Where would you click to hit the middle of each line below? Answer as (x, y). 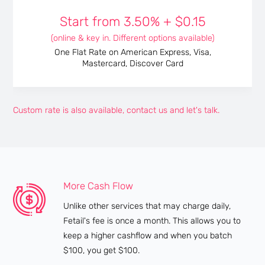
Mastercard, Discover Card (132, 64)
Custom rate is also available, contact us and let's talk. (117, 110)
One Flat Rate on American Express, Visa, (132, 53)
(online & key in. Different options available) (132, 38)
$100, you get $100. (102, 251)
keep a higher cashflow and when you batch (148, 236)
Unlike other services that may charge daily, (147, 206)
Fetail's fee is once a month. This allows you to (152, 221)
